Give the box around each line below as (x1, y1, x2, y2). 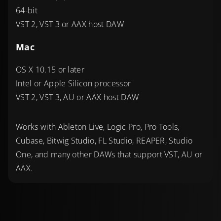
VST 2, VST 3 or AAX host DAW (16, 19, 124, 30)
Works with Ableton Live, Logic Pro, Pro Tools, (16, 121, 180, 133)
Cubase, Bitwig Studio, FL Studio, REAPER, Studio (16, 135, 193, 147)
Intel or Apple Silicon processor (16, 78, 131, 89)
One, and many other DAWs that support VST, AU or (16, 149, 203, 160)
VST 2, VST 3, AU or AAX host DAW (16, 92, 139, 103)
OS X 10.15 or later (16, 64, 85, 75)
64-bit (16, 5, 37, 16)
